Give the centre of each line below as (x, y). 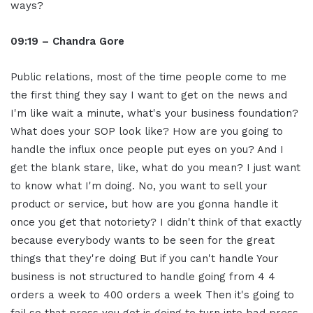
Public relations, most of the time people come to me (148, 77)
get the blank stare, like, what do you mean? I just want (155, 168)
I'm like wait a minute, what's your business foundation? (154, 114)
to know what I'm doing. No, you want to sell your (139, 186)
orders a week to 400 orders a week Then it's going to (152, 295)
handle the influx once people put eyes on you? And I (147, 150)
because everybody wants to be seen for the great (143, 241)
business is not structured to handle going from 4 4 (143, 277)
